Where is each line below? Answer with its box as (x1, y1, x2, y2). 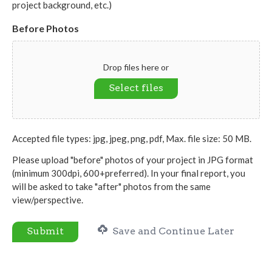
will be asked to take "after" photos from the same (12, 181, 211, 192)
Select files (109, 82, 163, 94)
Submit (27, 225, 64, 237)
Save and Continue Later (110, 225, 234, 237)
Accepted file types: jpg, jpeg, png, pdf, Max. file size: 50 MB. (12, 133, 251, 144)
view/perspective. (12, 194, 83, 206)
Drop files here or (103, 62, 169, 73)
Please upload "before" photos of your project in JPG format (12, 154, 253, 166)
